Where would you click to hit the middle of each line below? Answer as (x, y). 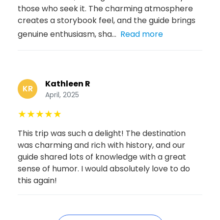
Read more (142, 34)
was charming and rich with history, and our (101, 145)
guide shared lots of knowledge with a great (102, 157)
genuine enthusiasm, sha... (67, 34)
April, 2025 (62, 95)
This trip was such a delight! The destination (102, 133)
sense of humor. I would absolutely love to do (104, 168)
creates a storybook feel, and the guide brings (107, 20)
